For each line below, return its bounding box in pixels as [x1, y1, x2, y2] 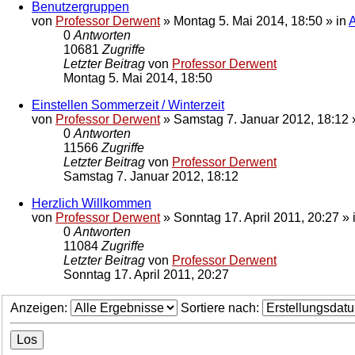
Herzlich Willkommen [32, 196, 151, 210]
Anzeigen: [10, 301, 71, 315]
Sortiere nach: [181, 301, 262, 315]
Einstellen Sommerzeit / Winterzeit [32, 97, 224, 112]
